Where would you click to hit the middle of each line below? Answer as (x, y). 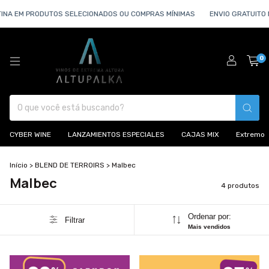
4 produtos (240, 186)
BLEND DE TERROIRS (70, 165)
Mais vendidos (209, 227)
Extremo (250, 134)
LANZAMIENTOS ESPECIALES (116, 134)
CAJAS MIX (200, 134)
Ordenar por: (209, 216)
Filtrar (74, 220)
